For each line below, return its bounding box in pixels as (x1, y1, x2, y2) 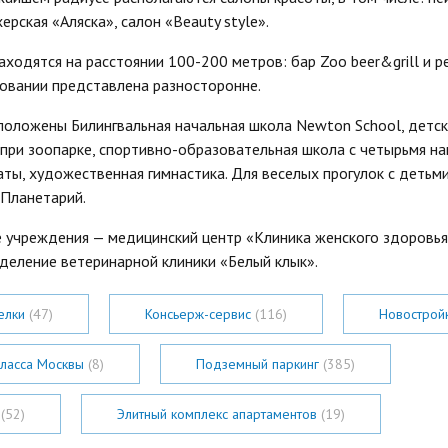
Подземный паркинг (196, 354, 323, 373)
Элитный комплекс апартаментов (117, 404, 321, 423)
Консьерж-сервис (145, 304, 255, 323)
